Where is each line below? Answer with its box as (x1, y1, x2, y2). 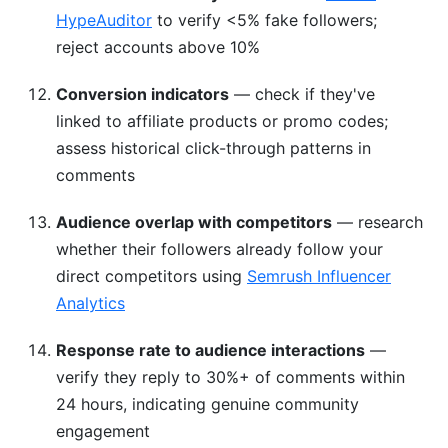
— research (332, 212, 423, 232)
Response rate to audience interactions (56, 340, 365, 360)
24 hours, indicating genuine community (56, 394, 359, 414)
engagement (56, 421, 150, 441)
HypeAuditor (56, 10, 152, 30)
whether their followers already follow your (56, 239, 383, 259)
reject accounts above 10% (56, 37, 260, 57)
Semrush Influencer (247, 266, 391, 286)
